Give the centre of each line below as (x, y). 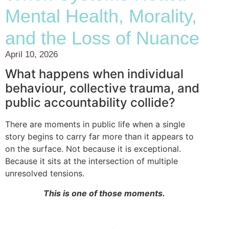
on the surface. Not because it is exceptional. (93, 149)
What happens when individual (94, 74)
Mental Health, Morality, (101, 16)
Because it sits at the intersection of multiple (91, 161)
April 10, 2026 (31, 55)
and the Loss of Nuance (102, 38)
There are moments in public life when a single (95, 124)
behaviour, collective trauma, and (102, 88)
